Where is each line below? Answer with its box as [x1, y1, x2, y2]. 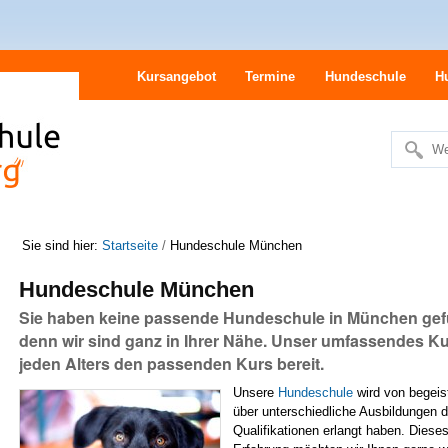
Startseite [101, 237, 158, 253]
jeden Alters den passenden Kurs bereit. [18, 351, 324, 375]
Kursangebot [137, 69, 217, 85]
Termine [245, 69, 296, 85]
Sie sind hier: [21, 237, 98, 253]
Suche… [391, 180, 442, 196]
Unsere [233, 384, 279, 400]
